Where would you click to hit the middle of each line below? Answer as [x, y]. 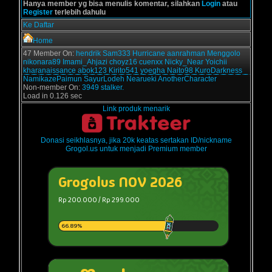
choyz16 [123, 62]
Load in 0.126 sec [53, 96]
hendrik [88, 54]
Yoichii [216, 62]
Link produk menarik [136, 109]
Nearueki [141, 79]
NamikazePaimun [53, 79]
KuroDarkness [219, 71]
